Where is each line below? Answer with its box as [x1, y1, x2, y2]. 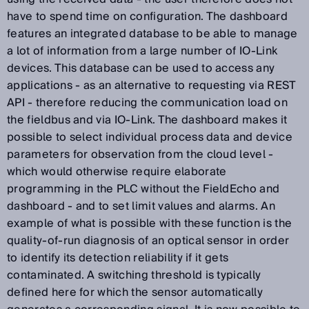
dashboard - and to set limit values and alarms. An [7, 196, 276, 216]
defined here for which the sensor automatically [7, 282, 263, 302]
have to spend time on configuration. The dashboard [7, 6, 288, 26]
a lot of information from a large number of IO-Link [7, 41, 278, 61]
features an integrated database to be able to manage [7, 23, 298, 43]
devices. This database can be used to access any [7, 58, 275, 78]
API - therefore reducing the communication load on [7, 92, 288, 112]
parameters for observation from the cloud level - [7, 144, 274, 164]
